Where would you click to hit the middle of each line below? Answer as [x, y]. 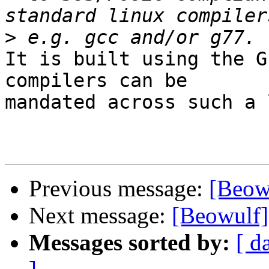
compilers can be [96, 81]
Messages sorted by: [129, 243]
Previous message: [119, 189]
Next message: [100, 216]
